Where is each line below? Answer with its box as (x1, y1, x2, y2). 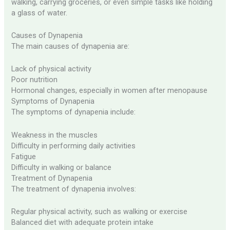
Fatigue (11, 151, 36, 161)
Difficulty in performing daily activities (11, 141, 136, 150)
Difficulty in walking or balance (11, 162, 112, 172)
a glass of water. (11, 8, 68, 17)
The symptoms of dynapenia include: (11, 107, 136, 117)
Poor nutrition (11, 75, 58, 85)
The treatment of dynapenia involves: (11, 184, 137, 194)
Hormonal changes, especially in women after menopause (11, 86, 208, 95)
